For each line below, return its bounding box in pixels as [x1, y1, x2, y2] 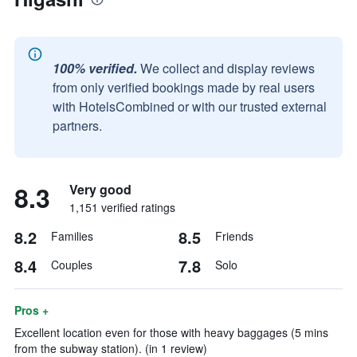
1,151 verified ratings [69, 199, 175, 215]
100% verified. [53, 59, 137, 77]
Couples [51, 257, 92, 273]
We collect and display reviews [140, 59, 315, 77]
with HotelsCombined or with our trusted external [53, 97, 327, 116]
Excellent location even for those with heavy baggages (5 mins [14, 324, 328, 340]
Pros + [14, 302, 49, 318]
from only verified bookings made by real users [53, 78, 315, 96]
